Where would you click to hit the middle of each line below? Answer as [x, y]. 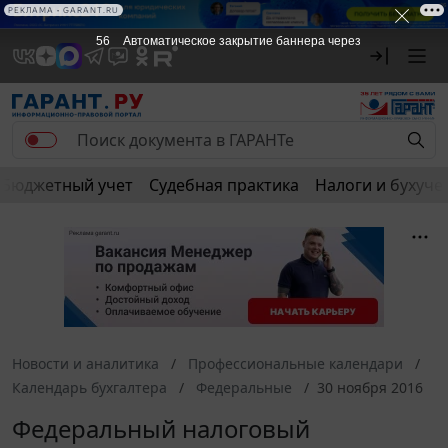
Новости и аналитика [85, 363]
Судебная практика [224, 184]
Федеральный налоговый [161, 428]
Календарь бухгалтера [89, 387]
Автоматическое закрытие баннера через [241, 41]
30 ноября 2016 [370, 387]
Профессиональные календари [295, 363]
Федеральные [244, 387]
